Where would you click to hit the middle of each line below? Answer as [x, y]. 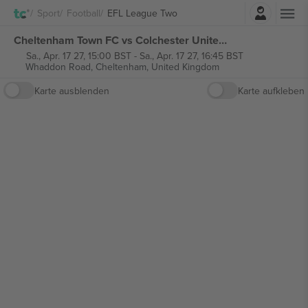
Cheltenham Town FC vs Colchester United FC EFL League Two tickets [223, 40]
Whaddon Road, [60, 67]
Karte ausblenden [72, 90]
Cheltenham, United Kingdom [157, 67]
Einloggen [192, 9]
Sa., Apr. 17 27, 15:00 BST [78, 56]
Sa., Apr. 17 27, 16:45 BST [191, 56]
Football [84, 13]
